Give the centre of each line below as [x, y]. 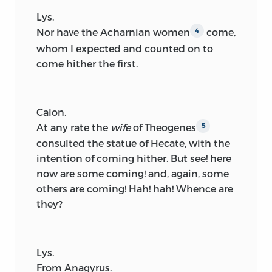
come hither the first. [87, 63]
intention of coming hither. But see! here [134, 158]
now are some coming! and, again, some [133, 174]
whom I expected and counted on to [125, 48]
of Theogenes [163, 127]
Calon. [51, 112]
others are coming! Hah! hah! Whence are [135, 189]
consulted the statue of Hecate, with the [133, 143]
